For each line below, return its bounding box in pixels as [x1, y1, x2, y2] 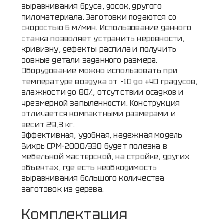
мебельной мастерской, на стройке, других [22, 152, 189, 162]
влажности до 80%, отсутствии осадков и [22, 88, 184, 98]
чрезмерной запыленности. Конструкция [22, 98, 180, 109]
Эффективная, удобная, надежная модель [22, 131, 183, 141]
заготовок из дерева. [22, 184, 104, 195]
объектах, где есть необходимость [22, 163, 157, 173]
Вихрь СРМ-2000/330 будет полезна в [22, 141, 167, 152]
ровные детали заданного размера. [22, 55, 158, 66]
